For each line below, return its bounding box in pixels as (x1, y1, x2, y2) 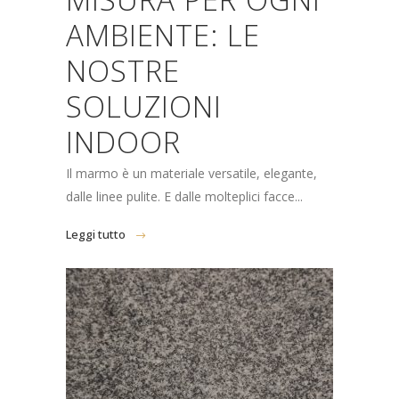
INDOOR (66, 122, 181, 162)
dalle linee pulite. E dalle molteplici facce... (66, 188, 303, 205)
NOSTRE (66, 51, 180, 91)
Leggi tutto (66, 226, 126, 242)
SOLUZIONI (66, 86, 222, 126)
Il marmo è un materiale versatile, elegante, (66, 165, 317, 182)
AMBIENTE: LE (66, 15, 260, 55)
